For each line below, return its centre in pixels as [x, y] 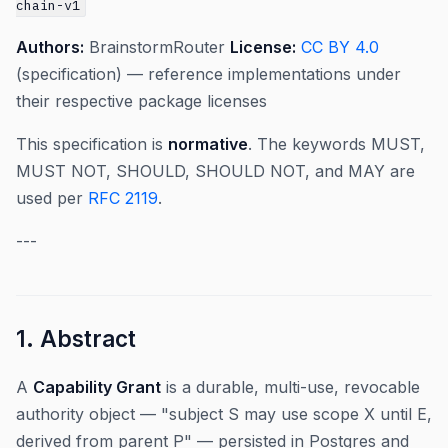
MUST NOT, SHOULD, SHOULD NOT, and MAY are [215, 171]
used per [52, 198]
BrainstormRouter [157, 47]
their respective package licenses [141, 101]
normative [208, 144]
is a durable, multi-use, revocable [290, 387]
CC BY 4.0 [340, 47]
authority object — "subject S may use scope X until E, [224, 414]
